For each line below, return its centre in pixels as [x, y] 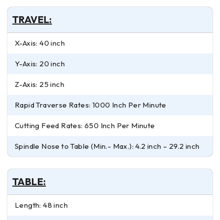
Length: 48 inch [41, 205]
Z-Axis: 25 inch [40, 84]
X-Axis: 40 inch [40, 43]
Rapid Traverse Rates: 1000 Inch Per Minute [91, 105]
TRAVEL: [32, 20]
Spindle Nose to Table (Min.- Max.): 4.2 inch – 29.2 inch [107, 146]
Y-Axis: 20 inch [40, 64]
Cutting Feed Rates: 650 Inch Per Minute [85, 126]
